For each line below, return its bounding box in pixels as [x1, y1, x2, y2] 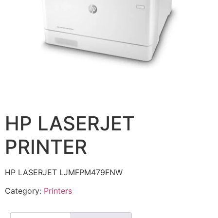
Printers [44, 186, 72, 196]
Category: [5, 186, 44, 196]
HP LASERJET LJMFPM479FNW [5, 167, 123, 177]
